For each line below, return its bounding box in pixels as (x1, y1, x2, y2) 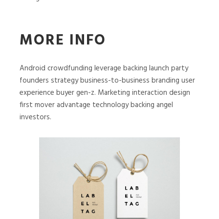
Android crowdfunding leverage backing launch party (20, 62, 188, 74)
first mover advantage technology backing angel (20, 99, 173, 111)
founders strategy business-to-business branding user (20, 74, 195, 87)
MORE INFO (20, 29, 106, 52)
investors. (20, 111, 51, 123)
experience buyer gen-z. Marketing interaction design (20, 87, 190, 99)
